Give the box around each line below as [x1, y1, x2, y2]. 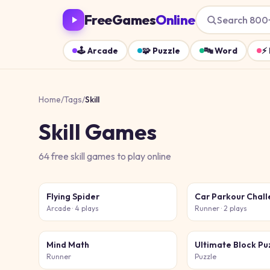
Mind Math [46, 239, 89, 250]
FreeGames [84, 11, 156, 28]
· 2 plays [219, 204, 248, 213]
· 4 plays [71, 204, 99, 213]
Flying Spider [46, 191, 99, 202]
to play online [115, 150, 171, 162]
